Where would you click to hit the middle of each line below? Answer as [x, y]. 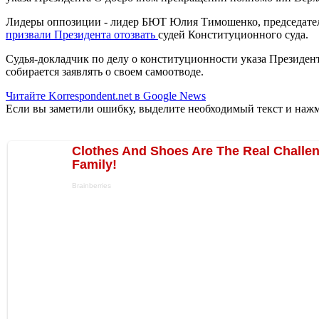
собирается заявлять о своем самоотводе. [105, 71]
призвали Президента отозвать [82, 34]
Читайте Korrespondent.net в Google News [106, 95]
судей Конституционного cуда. [233, 34]
